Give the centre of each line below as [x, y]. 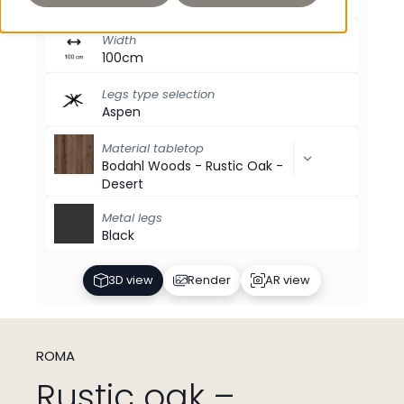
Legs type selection [158, 94]
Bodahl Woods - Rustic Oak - [193, 166]
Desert [123, 184]
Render [209, 280]
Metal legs [132, 218]
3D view [130, 280]
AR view [288, 280]
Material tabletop [153, 148]
